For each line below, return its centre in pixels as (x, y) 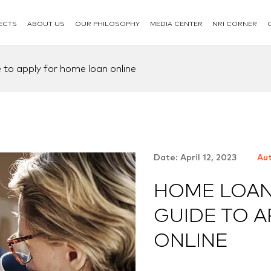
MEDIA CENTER (176, 24)
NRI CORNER (235, 24)
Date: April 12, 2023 (196, 158)
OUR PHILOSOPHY (107, 24)
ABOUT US (46, 24)
